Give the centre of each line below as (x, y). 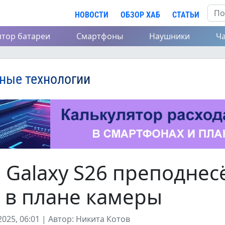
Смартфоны (99, 36)
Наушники (169, 36)
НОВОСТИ (92, 15)
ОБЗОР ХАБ (140, 15)
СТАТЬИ (186, 15)
